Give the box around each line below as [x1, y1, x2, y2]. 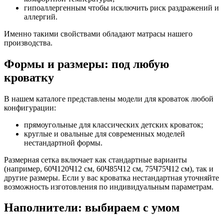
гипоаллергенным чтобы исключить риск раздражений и [24, 3, 219, 12]
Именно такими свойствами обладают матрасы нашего [4, 29, 192, 38]
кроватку [4, 70, 54, 84]
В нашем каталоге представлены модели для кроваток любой [4, 94, 213, 103]
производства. [4, 38, 52, 47]
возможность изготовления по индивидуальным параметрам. [4, 182, 213, 191]
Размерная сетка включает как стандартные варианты [4, 155, 187, 164]
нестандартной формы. [24, 138, 102, 147]
